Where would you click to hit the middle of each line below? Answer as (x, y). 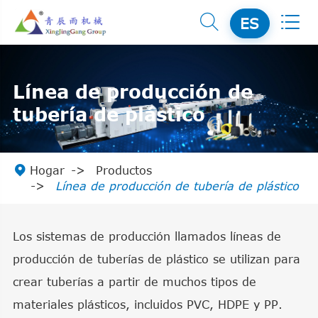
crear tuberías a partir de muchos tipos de (134, 281)
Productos (124, 170)
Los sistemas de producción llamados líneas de (147, 236)
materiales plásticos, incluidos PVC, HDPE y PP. (147, 304)
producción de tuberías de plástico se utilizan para (156, 259)
